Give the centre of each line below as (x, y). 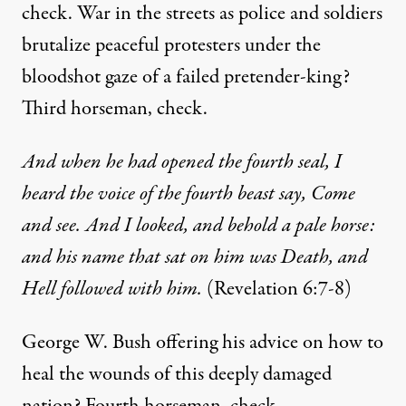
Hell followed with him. (112, 290)
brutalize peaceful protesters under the (171, 46)
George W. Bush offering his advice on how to (203, 343)
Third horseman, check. (115, 109)
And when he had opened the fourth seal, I (182, 163)
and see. (51, 226)
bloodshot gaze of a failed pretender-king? (186, 77)
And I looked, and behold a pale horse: (230, 226)
